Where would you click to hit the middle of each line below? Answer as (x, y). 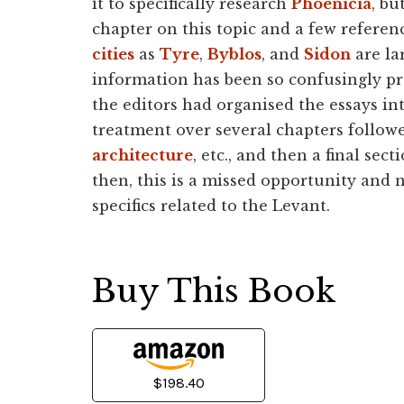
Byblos (234, 54)
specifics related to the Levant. (211, 206)
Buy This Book (214, 291)
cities (113, 54)
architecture (142, 155)
